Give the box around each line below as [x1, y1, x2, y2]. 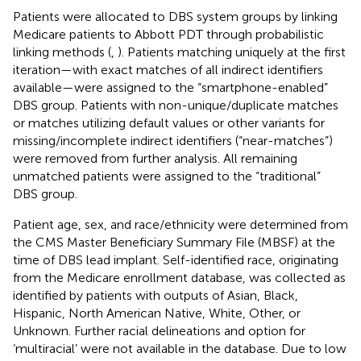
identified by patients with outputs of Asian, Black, [13, 287, 298, 303]
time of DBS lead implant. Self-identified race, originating [13, 251, 338, 268]
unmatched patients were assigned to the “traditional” [13, 168, 321, 184]
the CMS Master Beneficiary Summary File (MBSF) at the [13, 234, 335, 250]
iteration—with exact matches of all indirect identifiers [13, 61, 323, 77]
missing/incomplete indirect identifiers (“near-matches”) [13, 132, 333, 148]
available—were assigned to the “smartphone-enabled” [13, 79, 328, 95]
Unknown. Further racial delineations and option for [13, 322, 305, 338]
